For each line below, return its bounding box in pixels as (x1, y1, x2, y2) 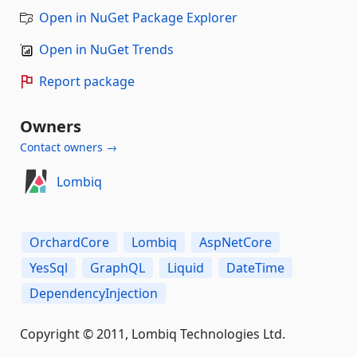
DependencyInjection (29, 284, 158, 302)
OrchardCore (29, 233, 109, 251)
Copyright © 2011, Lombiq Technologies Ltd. (20, 324, 285, 343)
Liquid (167, 258, 204, 277)
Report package (39, 72, 135, 90)
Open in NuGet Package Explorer (39, 8, 237, 26)
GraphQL (90, 258, 145, 277)
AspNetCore (199, 233, 272, 251)
